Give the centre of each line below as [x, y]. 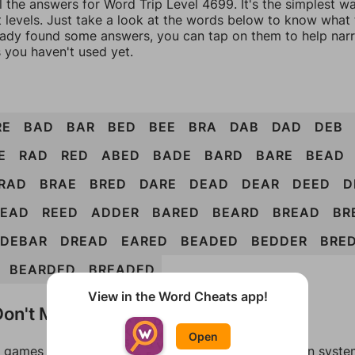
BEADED [210, 241]
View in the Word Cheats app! [177, 296]
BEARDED [43, 269]
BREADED [122, 269]
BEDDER [279, 241]
